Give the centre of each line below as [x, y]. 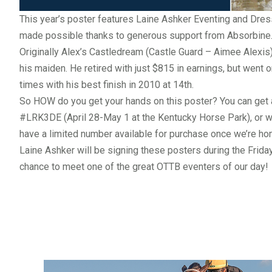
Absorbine [249, 35]
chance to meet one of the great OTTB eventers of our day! [144, 166]
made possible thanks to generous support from [123, 35]
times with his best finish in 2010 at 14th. [107, 84]
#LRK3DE [40, 117]
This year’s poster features [78, 19]
